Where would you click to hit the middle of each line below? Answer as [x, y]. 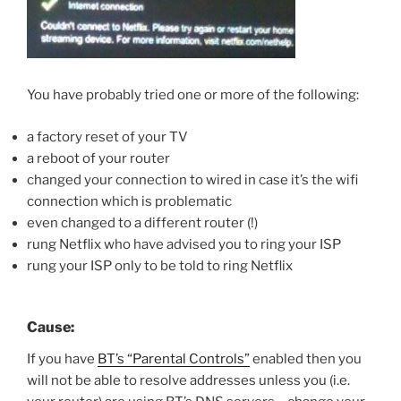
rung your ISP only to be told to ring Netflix [160, 265]
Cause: [51, 328]
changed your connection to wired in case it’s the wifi [192, 179]
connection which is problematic [129, 201]
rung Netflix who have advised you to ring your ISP [184, 244]
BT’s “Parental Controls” [174, 359]
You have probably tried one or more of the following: [193, 95]
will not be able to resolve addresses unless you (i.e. [188, 381]
